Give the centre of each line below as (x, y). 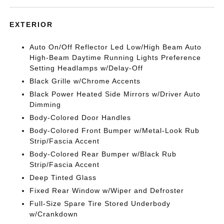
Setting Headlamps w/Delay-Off (86, 68)
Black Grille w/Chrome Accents (85, 81)
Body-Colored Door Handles (80, 118)
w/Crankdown (54, 214)
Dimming (45, 105)
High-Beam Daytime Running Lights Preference (115, 58)
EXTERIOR (31, 25)
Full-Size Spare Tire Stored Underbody (100, 204)
